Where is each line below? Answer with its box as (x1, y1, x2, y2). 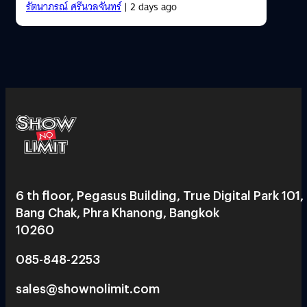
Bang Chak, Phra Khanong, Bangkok (16, 203, 219, 221)
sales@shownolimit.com (16, 279, 160, 297)
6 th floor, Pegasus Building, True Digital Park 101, (16, 186, 304, 204)
